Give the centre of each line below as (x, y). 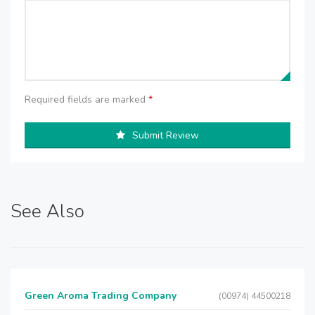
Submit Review (166, 135)
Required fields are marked (86, 99)
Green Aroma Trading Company (101, 296)
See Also (47, 211)
